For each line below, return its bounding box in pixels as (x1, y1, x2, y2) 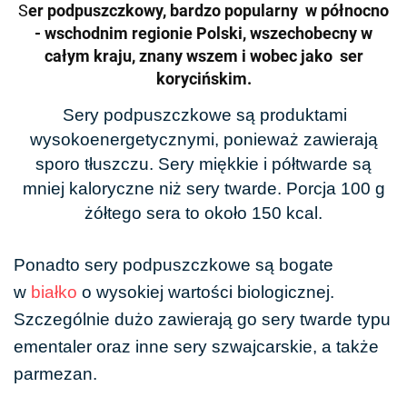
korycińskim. (155, 68, 252, 88)
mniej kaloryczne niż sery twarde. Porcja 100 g (22, 178, 385, 198)
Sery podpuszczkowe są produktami (63, 104, 347, 124)
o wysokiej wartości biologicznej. (77, 282, 334, 302)
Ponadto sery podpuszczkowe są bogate (14, 254, 333, 274)
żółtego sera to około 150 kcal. (84, 203, 323, 223)
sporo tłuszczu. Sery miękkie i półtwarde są (35, 154, 372, 174)
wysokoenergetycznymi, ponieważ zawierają (29, 129, 378, 149)
